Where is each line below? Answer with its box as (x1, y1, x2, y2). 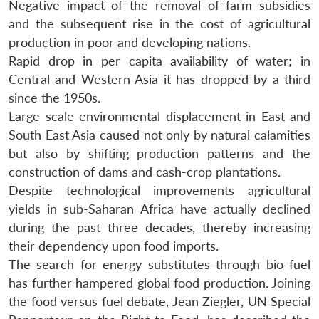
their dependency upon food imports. (9, 238, 219, 253)
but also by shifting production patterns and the (9, 145, 310, 161)
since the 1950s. (9, 90, 100, 105)
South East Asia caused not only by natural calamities (9, 127, 310, 142)
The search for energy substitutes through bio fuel (9, 256, 310, 272)
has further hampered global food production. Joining (9, 275, 310, 291)
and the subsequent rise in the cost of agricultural (9, 16, 310, 31)
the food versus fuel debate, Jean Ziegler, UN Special (9, 293, 310, 309)
